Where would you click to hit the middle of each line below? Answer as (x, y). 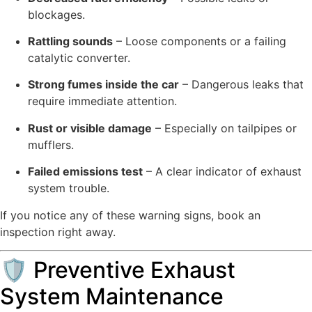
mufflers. (51, 145)
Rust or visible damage (90, 128)
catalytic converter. (79, 58)
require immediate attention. (102, 101)
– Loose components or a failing (200, 41)
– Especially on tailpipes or (224, 128)
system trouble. (69, 188)
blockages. (56, 14)
